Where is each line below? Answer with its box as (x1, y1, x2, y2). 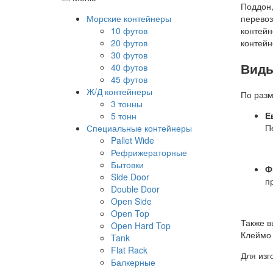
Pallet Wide (111, 133, 154, 146)
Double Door (111, 182, 160, 195)
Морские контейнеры (87, 12, 171, 24)
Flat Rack (111, 243, 147, 256)
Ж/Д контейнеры (87, 85, 152, 97)
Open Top (111, 207, 149, 219)
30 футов (111, 48, 147, 61)
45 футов (111, 73, 147, 85)
